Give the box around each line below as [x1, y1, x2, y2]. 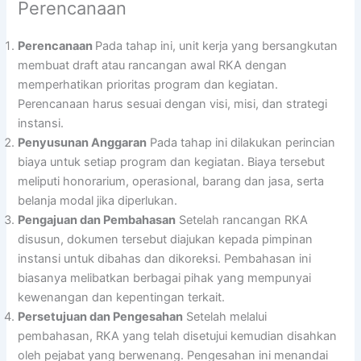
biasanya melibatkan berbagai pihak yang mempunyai [18, 271, 312, 286]
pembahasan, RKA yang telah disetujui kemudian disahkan [18, 329, 338, 344]
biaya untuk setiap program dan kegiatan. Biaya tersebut [18, 155, 326, 170]
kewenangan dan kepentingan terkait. [18, 290, 226, 305]
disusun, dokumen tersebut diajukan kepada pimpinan [18, 232, 313, 247]
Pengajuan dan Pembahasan [18, 213, 176, 228]
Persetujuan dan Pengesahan [18, 309, 184, 325]
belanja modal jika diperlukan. [18, 193, 178, 209]
